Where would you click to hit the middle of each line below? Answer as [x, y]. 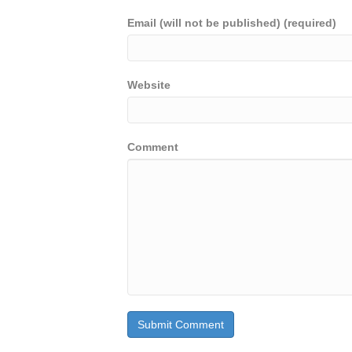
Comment [153, 147]
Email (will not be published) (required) [232, 23]
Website [149, 85]
